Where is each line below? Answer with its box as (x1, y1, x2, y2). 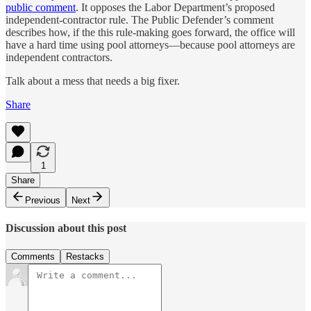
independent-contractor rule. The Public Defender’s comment (6, 13, 274, 26)
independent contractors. (6, 51, 112, 63)
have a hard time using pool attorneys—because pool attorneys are (6, 38, 295, 51)
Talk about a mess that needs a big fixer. (6, 74, 180, 87)
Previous (25, 194, 60, 205)
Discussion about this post (6, 221, 126, 234)
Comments (11, 251, 55, 262)
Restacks (66, 251, 104, 262)
